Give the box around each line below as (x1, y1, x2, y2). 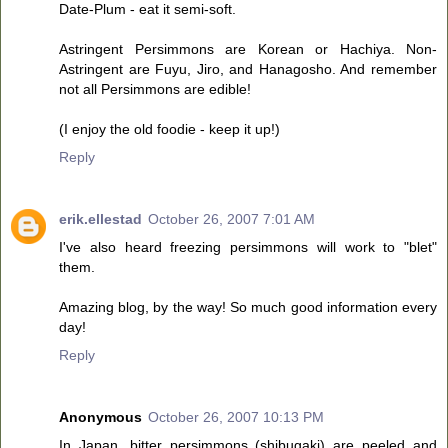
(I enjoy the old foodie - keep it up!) (59, 120, 280, 137)
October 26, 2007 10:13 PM (148, 408, 324, 425)
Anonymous (59, 408, 142, 425)
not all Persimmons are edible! (59, 80, 251, 97)
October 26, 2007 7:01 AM (148, 210, 315, 227)
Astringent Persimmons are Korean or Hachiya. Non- (59, 40, 437, 57)
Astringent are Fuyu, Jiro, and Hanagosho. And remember (59, 60, 437, 77)
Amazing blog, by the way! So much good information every (59, 298, 437, 315)
